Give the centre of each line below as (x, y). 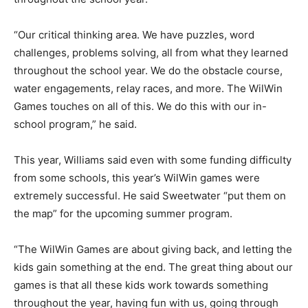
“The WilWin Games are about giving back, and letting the (153, 250)
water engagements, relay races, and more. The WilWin (148, 89)
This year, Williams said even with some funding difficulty (153, 160)
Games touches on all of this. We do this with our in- (140, 107)
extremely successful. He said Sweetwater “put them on (150, 196)
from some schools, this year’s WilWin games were (137, 178)
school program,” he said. (75, 124)
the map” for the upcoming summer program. (123, 214)
